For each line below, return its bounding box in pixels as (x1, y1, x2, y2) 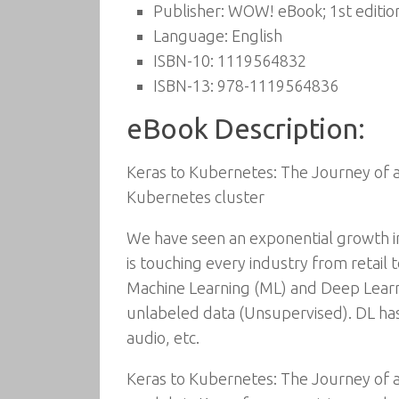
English (228, 27, 282, 45)
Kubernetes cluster (126, 188, 265, 206)
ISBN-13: (153, 77, 214, 94)
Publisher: (153, 2, 224, 20)
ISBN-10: (153, 52, 214, 69)
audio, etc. (126, 329, 199, 346)
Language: (153, 27, 228, 45)
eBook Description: (126, 113, 364, 144)
